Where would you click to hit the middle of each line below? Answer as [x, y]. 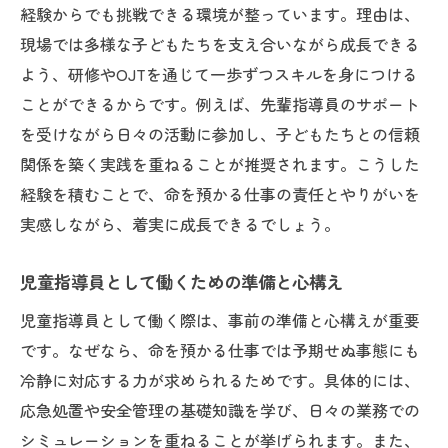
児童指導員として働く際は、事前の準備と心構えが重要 [220, 320]
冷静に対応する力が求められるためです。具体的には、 [220, 380]
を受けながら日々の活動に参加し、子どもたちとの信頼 [220, 134]
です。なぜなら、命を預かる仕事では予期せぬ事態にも [220, 350]
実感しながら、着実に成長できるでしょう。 [180, 224]
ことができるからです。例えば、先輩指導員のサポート [220, 104]
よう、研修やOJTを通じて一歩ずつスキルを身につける [219, 74]
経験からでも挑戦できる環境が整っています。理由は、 [220, 14]
